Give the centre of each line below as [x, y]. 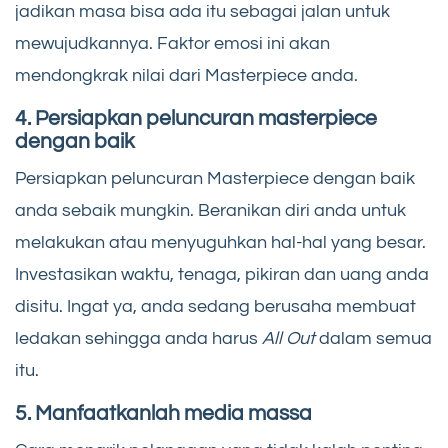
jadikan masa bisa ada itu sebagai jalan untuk [202, 12]
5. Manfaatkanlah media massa [163, 414]
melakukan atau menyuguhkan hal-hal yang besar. [220, 243]
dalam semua [373, 339]
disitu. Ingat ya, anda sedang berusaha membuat [215, 307]
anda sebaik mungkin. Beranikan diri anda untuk [210, 211]
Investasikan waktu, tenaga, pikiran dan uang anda [222, 275]
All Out [288, 339]
